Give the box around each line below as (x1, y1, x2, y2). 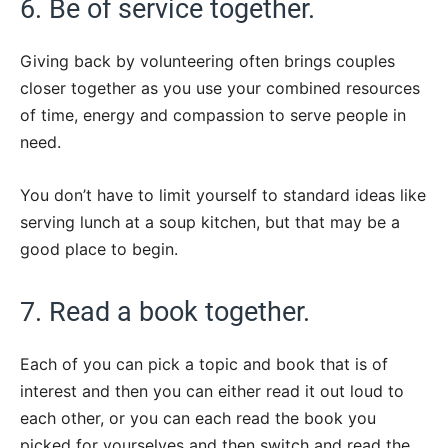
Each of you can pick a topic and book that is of (20, 353, 388, 374)
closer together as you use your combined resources (20, 77, 420, 98)
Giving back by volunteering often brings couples (20, 50, 395, 71)
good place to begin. (20, 238, 178, 259)
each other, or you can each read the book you (20, 407, 376, 428)
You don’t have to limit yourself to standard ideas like (20, 184, 426, 205)
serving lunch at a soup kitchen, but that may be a (20, 211, 400, 232)
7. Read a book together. (20, 295, 310, 328)
